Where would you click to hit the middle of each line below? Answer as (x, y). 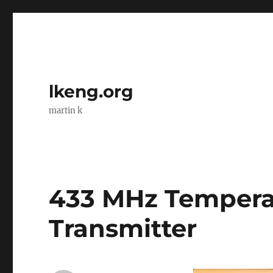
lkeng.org (91, 91)
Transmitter (123, 228)
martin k (66, 111)
